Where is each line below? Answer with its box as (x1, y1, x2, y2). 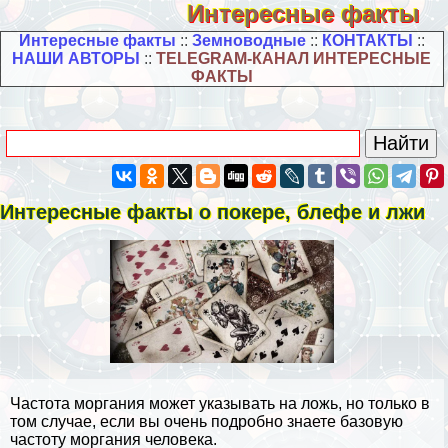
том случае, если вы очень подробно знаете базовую (10, 412, 403, 430)
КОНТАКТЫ (321, 32, 413, 49)
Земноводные (191, 32, 306, 49)
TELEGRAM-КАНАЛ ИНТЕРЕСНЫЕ (156, 50, 432, 67)
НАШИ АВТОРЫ (12, 50, 141, 67)
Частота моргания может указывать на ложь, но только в (10, 394, 430, 412)
